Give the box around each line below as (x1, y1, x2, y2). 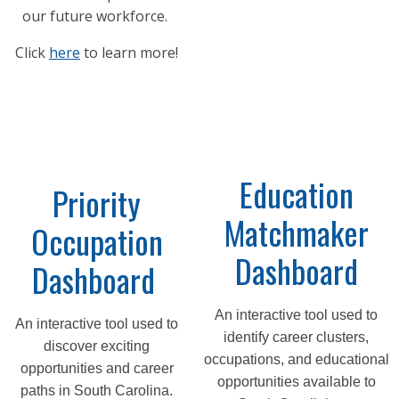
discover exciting (44, 338, 150, 354)
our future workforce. (22, 6, 171, 27)
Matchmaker (224, 208, 369, 256)
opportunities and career (20, 361, 174, 377)
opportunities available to (216, 374, 376, 390)
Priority (53, 179, 141, 227)
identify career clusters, (224, 330, 369, 346)
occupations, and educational (203, 352, 389, 368)
